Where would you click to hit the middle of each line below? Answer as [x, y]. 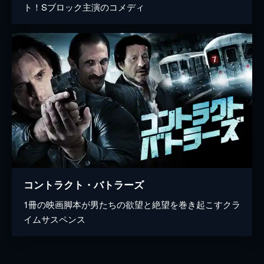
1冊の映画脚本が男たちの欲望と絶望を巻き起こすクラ [132, 204]
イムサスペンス [55, 219]
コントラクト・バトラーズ [84, 185]
